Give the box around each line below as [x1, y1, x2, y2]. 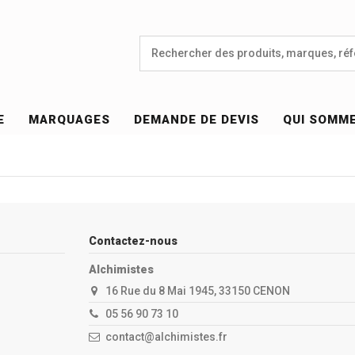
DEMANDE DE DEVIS [134, 113, 260, 128]
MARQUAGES [29, 113, 111, 128]
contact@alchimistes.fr [105, 330, 227, 343]
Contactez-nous [88, 234, 177, 247]
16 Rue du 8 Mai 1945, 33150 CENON [105, 284, 290, 297]
